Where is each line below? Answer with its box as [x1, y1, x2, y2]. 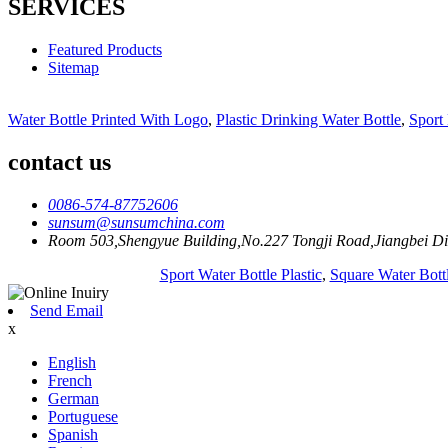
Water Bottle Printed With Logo [8, 111, 208, 129]
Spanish [48, 425, 98, 443]
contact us [8, 149, 111, 176]
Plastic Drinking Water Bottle [216, 111, 401, 129]
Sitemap [48, 59, 99, 77]
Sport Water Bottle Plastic [159, 265, 322, 283]
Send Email [30, 301, 103, 319]
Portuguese [48, 407, 118, 425]
